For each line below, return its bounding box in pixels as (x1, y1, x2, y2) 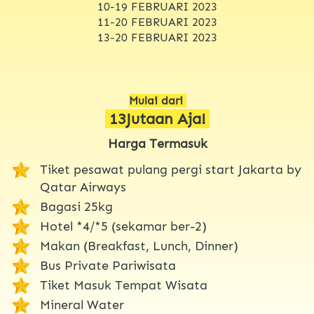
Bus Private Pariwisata (40, 258, 176, 274)
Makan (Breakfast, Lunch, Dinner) (40, 238, 238, 254)
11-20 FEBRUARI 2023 (97, 15, 217, 29)
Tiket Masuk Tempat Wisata (40, 278, 207, 294)
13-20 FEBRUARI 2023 (97, 31, 217, 45)
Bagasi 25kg (40, 199, 116, 215)
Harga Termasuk (107, 136, 207, 152)
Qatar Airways (40, 179, 126, 196)
